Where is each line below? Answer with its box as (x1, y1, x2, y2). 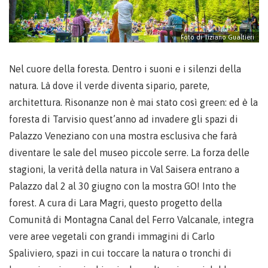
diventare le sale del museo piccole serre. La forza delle (9, 147, 249, 158)
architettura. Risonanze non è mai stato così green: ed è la (9, 97, 258, 108)
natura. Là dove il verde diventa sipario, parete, (9, 80, 209, 91)
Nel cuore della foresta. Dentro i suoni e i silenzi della (9, 63, 241, 74)
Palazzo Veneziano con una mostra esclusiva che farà (9, 130, 237, 141)
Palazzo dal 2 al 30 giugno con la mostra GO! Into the (9, 181, 236, 191)
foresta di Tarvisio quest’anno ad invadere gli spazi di (9, 114, 238, 124)
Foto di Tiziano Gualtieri (181, 33, 254, 41)
